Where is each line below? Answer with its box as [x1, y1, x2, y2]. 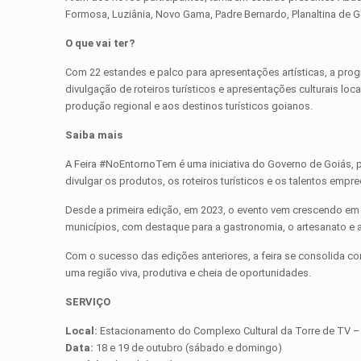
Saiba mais [65, 129, 123, 142]
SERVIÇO [65, 296, 111, 309]
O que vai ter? [65, 37, 135, 50]
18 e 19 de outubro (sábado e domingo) [93, 342, 283, 355]
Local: [65, 325, 101, 338]
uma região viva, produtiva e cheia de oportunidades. [65, 267, 312, 280]
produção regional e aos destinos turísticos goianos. [65, 100, 313, 113]
